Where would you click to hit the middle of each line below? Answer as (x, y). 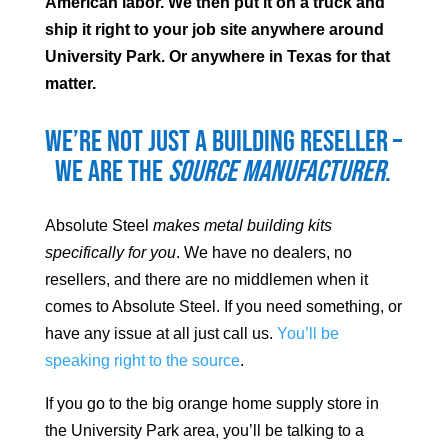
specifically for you (110, 253)
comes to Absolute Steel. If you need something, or (223, 307)
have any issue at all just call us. (160, 334)
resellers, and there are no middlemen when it (206, 280)
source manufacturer (276, 172)
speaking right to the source (142, 361)
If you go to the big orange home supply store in (211, 404)
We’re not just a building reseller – (223, 142)
